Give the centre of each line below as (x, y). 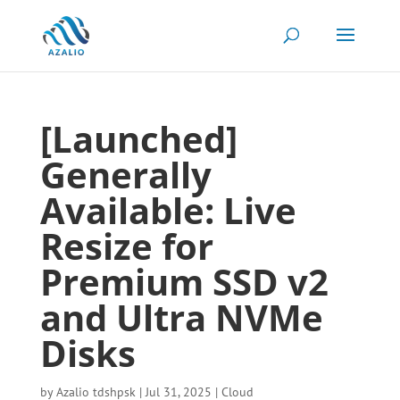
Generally (125, 175)
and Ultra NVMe (181, 317)
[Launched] (138, 139)
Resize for (126, 246)
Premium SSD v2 (184, 282)
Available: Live (168, 210)
